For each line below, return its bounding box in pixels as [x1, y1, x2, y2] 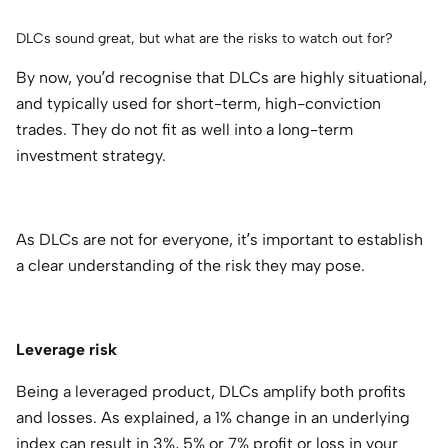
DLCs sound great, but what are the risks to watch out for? [16, 29, 393, 47]
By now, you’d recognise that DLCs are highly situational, [16, 67, 427, 87]
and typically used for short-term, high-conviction [16, 93, 381, 113]
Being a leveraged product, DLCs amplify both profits [16, 381, 406, 401]
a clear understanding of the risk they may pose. [16, 255, 365, 275]
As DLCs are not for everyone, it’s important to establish [16, 229, 423, 249]
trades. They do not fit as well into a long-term [16, 119, 353, 139]
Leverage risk [16, 339, 121, 359]
